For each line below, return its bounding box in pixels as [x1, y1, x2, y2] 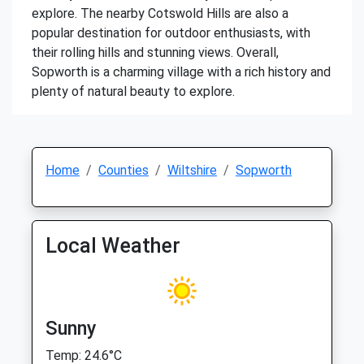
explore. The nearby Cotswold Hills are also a [32, 6, 288, 21]
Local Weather [45, 234, 180, 258]
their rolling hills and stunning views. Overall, [32, 45, 279, 60]
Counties [98, 162, 149, 178]
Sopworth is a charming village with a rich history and [32, 64, 331, 80]
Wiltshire [167, 162, 217, 178]
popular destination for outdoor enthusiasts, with [32, 25, 310, 41]
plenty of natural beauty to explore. [32, 84, 235, 99]
